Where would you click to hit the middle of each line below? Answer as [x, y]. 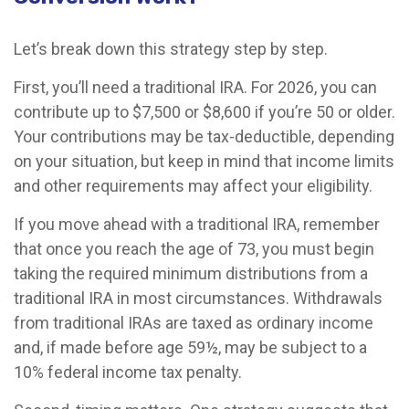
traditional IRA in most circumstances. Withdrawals [198, 298]
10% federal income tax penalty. [128, 372]
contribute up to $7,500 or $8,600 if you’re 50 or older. [204, 111]
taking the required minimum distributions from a [191, 273]
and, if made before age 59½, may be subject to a [190, 347]
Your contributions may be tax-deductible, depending [204, 136]
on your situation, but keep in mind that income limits [204, 161]
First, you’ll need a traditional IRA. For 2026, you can [195, 87]
